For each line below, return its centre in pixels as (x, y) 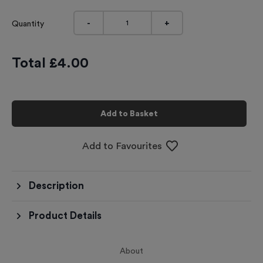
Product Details (65, 216)
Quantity (28, 24)
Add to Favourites (122, 146)
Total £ (35, 63)
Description (56, 186)
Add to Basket (129, 114)
